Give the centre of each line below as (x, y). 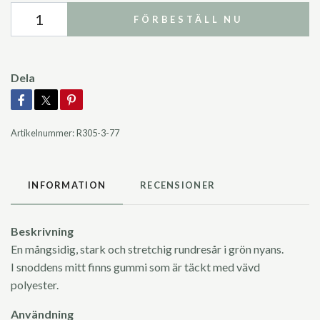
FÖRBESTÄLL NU (188, 19)
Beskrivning (42, 231)
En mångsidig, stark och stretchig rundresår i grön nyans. (147, 249)
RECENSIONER (178, 185)
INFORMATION (67, 185)
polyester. (36, 284)
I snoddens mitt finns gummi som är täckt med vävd (135, 266)
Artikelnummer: (42, 132)
